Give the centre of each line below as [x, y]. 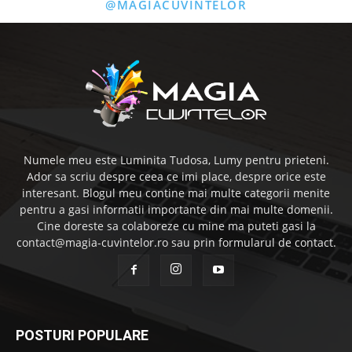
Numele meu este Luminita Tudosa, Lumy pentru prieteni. [176, 159]
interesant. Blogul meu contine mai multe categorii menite [176, 192]
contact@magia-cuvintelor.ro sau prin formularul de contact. [176, 242]
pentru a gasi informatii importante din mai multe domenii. [176, 209]
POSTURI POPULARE [82, 335]
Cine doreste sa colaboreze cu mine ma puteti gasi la [176, 225]
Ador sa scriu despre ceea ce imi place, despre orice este [176, 176]
